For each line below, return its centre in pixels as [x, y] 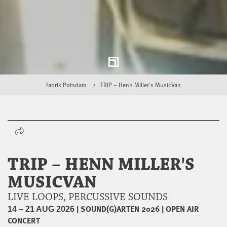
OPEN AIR [182, 208]
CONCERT [24, 220]
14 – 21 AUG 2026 [41, 209]
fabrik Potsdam [66, 84]
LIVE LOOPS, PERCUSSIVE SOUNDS [90, 197]
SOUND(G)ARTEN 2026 [120, 208]
